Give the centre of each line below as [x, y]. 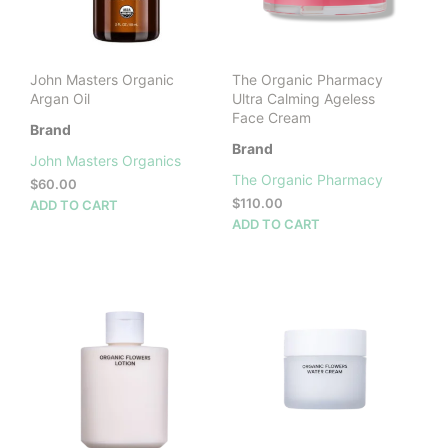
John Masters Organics [105, 160]
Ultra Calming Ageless [303, 98]
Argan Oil [60, 98]
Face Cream [271, 117]
